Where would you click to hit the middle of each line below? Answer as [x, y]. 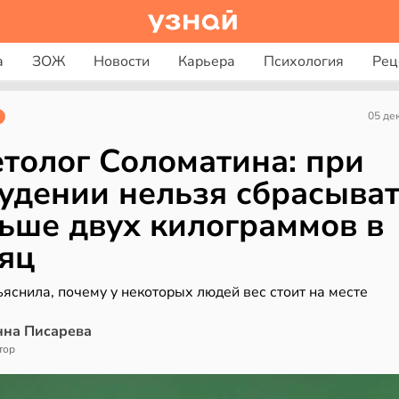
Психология [303, 61]
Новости [121, 61]
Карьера [206, 61]
